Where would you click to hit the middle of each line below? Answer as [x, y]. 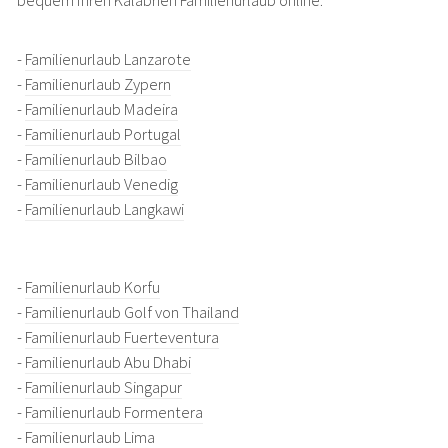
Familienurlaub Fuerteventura [121, 337]
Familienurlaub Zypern [97, 84]
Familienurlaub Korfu [92, 287]
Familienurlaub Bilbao [95, 159]
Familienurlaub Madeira [101, 109]
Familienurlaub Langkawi [104, 209]
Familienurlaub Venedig [101, 184]
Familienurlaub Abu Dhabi [107, 362]
